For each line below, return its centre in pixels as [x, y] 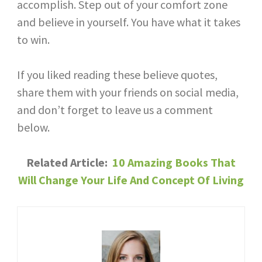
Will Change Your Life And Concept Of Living [131, 180]
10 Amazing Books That [174, 162]
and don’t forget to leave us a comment [115, 109]
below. [33, 127]
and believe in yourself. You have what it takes [128, 22]
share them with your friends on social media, [127, 92]
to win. [33, 39]
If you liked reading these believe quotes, [117, 74]
